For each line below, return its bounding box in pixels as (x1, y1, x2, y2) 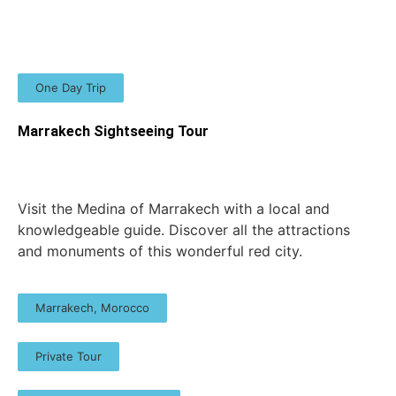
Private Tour (35, 348, 102, 363)
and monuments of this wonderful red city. (18, 242, 302, 261)
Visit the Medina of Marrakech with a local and (18, 200, 330, 218)
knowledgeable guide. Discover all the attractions (18, 221, 350, 240)
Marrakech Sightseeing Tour (18, 123, 209, 141)
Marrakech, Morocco (35, 301, 149, 316)
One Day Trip (35, 80, 106, 95)
